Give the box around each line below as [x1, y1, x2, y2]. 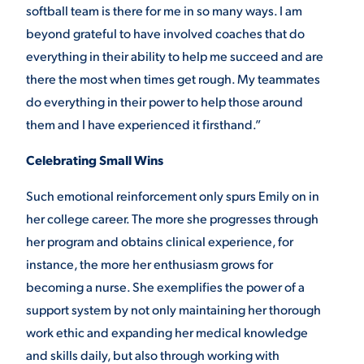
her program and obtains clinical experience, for [26, 232, 293, 249]
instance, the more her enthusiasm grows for [26, 254, 273, 272]
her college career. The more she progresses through [26, 209, 318, 227]
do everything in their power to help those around [26, 92, 303, 110]
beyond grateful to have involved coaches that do [26, 24, 305, 41]
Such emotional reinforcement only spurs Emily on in [26, 186, 319, 204]
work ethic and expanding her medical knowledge [26, 323, 308, 340]
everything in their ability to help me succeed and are [26, 46, 323, 64]
